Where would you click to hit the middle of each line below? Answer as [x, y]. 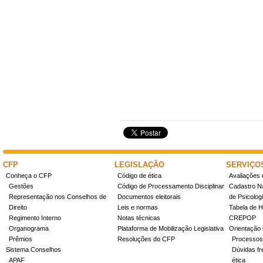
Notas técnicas [139, 218]
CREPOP [242, 218]
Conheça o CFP [29, 176]
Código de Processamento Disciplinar [171, 186]
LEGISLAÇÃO [139, 165]
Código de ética [139, 176]
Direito [18, 207]
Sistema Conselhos [33, 249]
